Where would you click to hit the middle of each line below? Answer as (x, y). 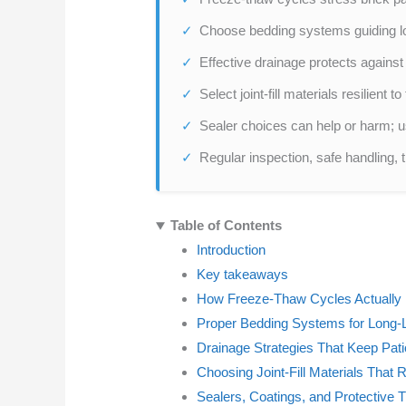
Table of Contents (226, 226)
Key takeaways (243, 275)
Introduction (232, 250)
